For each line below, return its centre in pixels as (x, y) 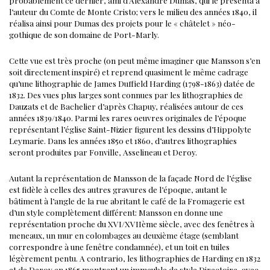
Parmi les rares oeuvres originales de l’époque (160, 117)
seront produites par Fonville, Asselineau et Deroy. (103, 152)
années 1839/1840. (41, 117)
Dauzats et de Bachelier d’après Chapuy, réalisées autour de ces (126, 106)
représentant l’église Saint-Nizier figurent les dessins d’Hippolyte (130, 129)
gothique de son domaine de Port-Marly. (84, 34)
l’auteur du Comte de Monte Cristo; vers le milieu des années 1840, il (133, 11)
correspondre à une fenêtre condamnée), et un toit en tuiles (119, 246)
